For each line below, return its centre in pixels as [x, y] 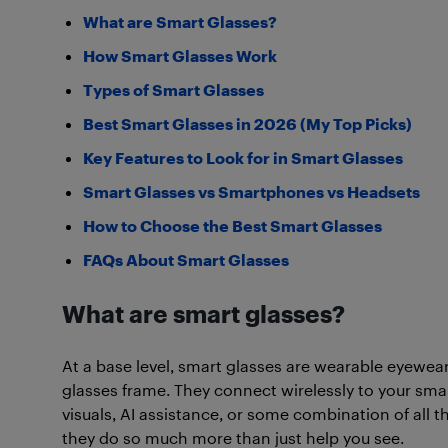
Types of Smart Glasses [173, 89]
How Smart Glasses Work [180, 55]
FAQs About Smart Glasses [186, 259]
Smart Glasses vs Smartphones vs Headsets [251, 191]
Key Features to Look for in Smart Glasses [243, 157]
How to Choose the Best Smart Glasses [232, 225]
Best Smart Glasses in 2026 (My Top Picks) [247, 123]
